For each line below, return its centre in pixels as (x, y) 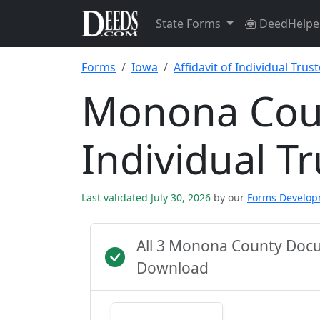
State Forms (190, 24)
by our (229, 197)
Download (172, 268)
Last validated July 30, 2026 (147, 197)
